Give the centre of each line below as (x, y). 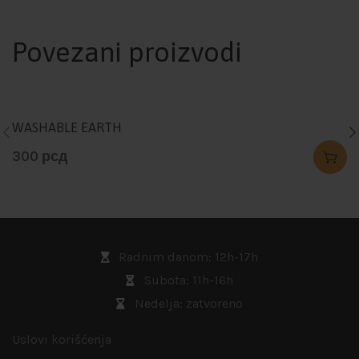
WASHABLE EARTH (67, 128)
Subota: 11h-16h (188, 280)
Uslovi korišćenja (62, 340)
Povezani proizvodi (127, 52)
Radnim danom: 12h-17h (189, 257)
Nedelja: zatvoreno (188, 304)
